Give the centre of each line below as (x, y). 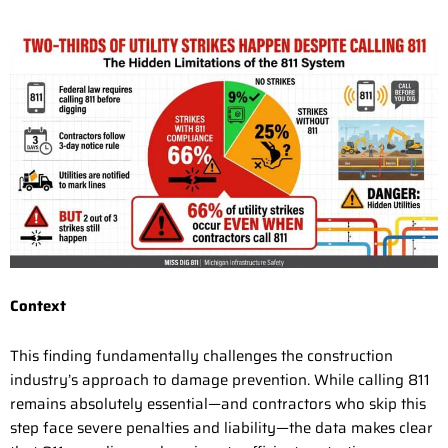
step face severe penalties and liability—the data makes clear (221, 428)
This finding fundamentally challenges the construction (201, 356)
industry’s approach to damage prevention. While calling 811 (220, 380)
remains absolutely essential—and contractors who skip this (218, 404)
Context (38, 305)
